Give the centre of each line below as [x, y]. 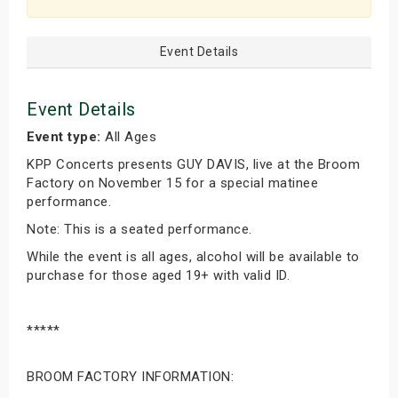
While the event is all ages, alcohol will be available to [193, 257]
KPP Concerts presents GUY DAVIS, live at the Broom [193, 164]
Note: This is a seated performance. [143, 229]
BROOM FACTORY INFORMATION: [130, 377]
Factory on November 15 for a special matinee [172, 183]
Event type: [64, 137]
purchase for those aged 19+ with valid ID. [160, 275]
